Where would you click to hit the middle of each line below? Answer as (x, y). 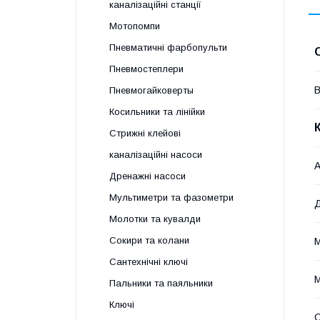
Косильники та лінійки (157, 112)
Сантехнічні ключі (149, 262)
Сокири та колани (149, 240)
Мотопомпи (135, 26)
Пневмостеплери (146, 69)
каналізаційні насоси (156, 155)
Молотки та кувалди (155, 219)
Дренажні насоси (147, 176)
